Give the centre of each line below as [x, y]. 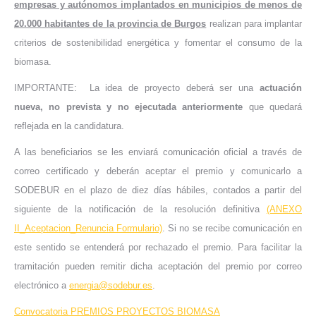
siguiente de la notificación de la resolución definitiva [140, 209]
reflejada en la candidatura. [69, 126]
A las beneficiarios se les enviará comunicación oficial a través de [158, 152]
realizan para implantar [254, 24]
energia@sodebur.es [111, 286]
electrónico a [42, 286]
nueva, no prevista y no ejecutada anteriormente [129, 107]
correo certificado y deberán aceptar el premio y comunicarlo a [158, 171]
